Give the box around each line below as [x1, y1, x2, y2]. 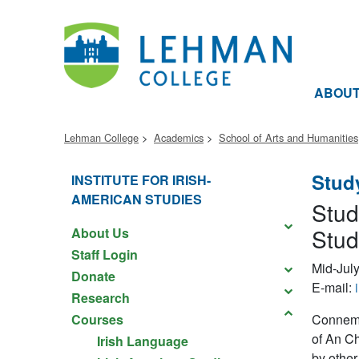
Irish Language [97, 332, 188, 350]
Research [71, 288, 130, 307]
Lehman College [64, 130, 139, 145]
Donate [71, 267, 115, 285]
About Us [71, 224, 129, 242]
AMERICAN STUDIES [71, 190, 202, 208]
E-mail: [311, 278, 352, 296]
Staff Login [71, 245, 138, 264]
